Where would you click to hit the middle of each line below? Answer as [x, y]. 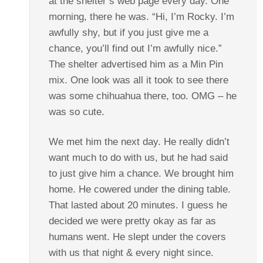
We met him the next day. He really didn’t [139, 141]
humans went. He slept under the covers [137, 237]
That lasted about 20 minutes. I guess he [138, 205]
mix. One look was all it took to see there [138, 80]
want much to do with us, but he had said [138, 157]
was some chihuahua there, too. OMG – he [142, 96]
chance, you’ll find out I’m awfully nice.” [135, 48]
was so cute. [76, 112]
